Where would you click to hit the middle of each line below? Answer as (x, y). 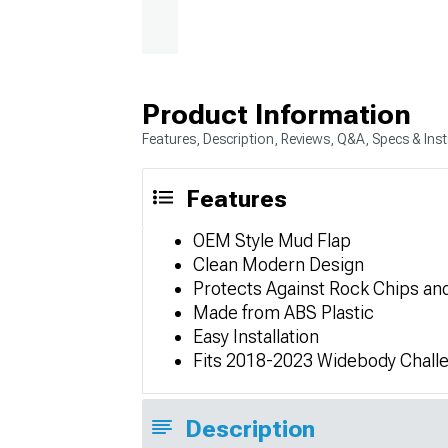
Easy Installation (256, 336)
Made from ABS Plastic (283, 312)
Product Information (276, 114)
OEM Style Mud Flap (272, 240)
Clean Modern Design (278, 264)
